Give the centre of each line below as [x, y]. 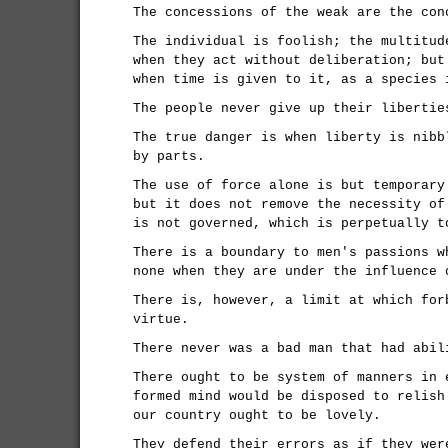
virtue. [161, 319]
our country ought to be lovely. [257, 415]
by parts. [169, 156]
